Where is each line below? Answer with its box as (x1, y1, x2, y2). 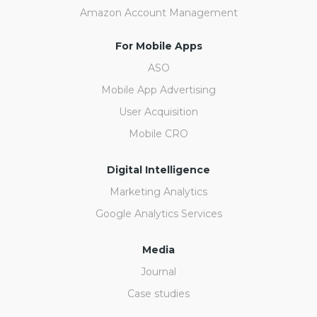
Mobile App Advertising (101, 83, 216, 97)
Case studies (127, 287, 190, 301)
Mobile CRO (129, 127, 188, 141)
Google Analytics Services (95, 207, 222, 221)
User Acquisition (119, 105, 198, 119)
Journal (141, 265, 176, 279)
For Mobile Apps (115, 40, 202, 53)
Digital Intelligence (107, 163, 210, 177)
